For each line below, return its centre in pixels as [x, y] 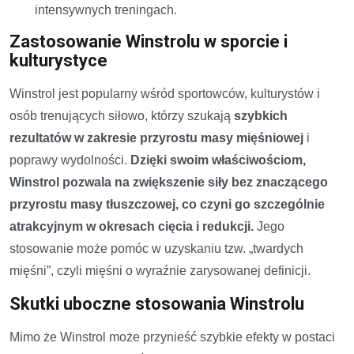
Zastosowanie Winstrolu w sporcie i [149, 41]
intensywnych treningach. [106, 9]
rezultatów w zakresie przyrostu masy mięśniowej [156, 137]
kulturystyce [58, 60]
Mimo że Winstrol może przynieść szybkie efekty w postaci [172, 337]
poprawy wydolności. [70, 160]
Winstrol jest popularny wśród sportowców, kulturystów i [165, 93]
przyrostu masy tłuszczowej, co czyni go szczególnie [167, 204]
